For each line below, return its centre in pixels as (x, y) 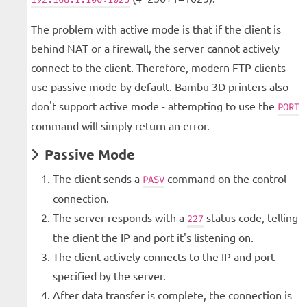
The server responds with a (120, 218)
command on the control (225, 179)
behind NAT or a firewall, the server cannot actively (155, 48)
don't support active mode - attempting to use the (154, 106)
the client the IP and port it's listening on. (153, 237)
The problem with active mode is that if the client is (156, 29)
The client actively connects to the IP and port (164, 257)
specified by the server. (109, 276)
